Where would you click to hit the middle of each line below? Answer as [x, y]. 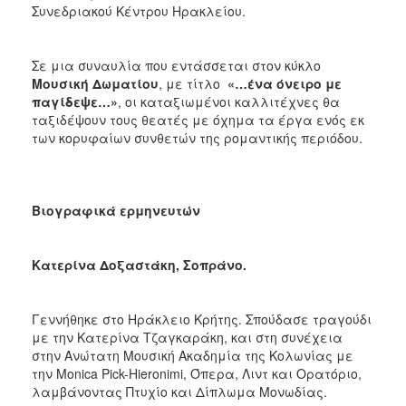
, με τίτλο [193, 83]
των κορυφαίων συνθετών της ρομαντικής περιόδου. [197, 137]
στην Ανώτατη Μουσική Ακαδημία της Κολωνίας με [193, 355]
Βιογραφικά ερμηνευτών [116, 210]
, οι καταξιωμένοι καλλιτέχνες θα [229, 101]
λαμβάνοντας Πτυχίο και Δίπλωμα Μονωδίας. [179, 391]
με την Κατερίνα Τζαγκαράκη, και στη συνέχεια [187, 337]
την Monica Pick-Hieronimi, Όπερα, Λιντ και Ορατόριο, [197, 373]
